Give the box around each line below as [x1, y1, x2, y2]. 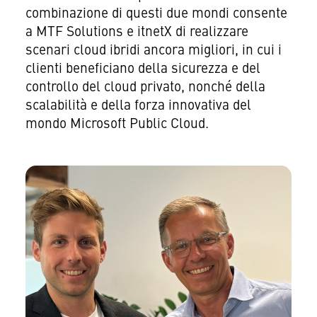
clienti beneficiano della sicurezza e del [25, 62, 260, 76]
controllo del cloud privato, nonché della [25, 80, 265, 95]
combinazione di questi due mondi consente [25, 6, 287, 21]
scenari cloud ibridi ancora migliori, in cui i [25, 43, 282, 58]
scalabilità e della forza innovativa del [25, 98, 251, 113]
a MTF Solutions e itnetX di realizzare [25, 25, 248, 40]
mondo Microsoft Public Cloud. [25, 117, 209, 132]
